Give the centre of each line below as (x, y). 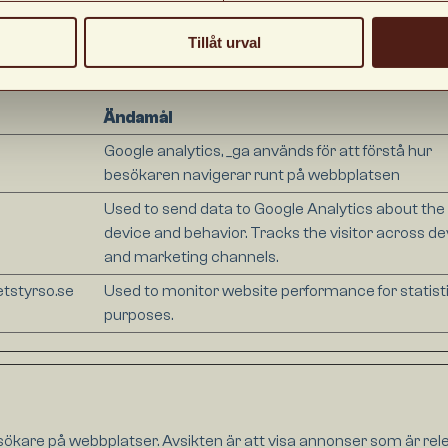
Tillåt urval (224, 42)
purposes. (138, 315)
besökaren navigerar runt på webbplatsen (251, 175)
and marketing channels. (190, 257)
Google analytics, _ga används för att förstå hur (267, 151)
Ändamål (137, 118)
